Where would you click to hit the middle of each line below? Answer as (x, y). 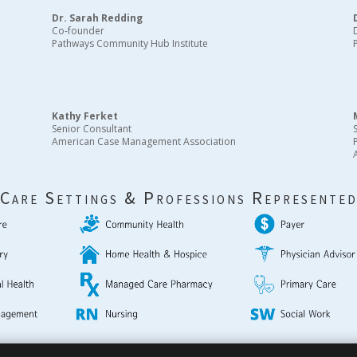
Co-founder (78, 31)
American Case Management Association (144, 142)
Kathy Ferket (85, 116)
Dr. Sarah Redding (98, 18)
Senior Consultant (92, 129)
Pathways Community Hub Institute (130, 44)
